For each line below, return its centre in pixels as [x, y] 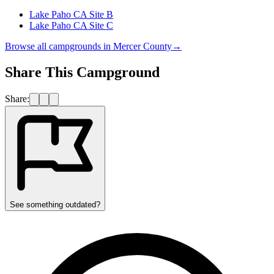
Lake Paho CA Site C [71, 25]
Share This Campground [82, 72]
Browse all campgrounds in [59, 46]
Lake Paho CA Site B [71, 14]
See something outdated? [55, 204]
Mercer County [143, 46]
